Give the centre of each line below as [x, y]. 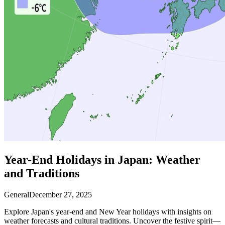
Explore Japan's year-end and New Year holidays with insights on [108, 211]
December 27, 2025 [61, 194]
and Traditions [42, 173]
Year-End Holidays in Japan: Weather [102, 159]
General [17, 194]
